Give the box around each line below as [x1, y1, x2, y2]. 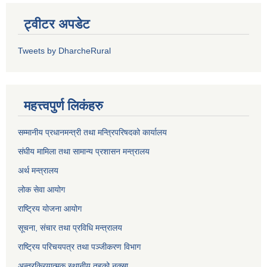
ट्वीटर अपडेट [24, 16, 90, 32]
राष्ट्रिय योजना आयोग [18, 203, 84, 213]
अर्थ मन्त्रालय [18, 165, 61, 175]
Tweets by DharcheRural [18, 45, 111, 55]
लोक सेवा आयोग [18, 184, 65, 194]
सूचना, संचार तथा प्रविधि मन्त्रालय [18, 222, 122, 232]
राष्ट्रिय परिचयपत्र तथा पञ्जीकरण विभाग [18, 241, 141, 252]
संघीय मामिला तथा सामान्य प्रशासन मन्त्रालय [18, 146, 150, 156]
